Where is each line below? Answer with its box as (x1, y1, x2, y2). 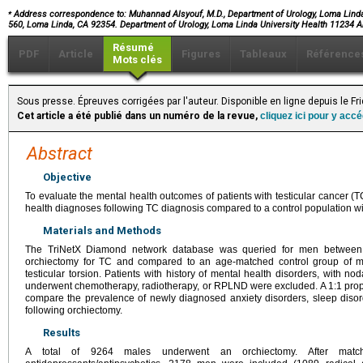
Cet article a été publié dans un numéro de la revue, (17, 110, 260, 122)
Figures (181, 48, 220, 61)
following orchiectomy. (25, 305, 122, 317)
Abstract (27, 143, 92, 164)
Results (43, 327, 80, 340)
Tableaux (240, 48, 287, 61)
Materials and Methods (43, 224, 161, 237)
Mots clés (113, 53, 162, 66)
